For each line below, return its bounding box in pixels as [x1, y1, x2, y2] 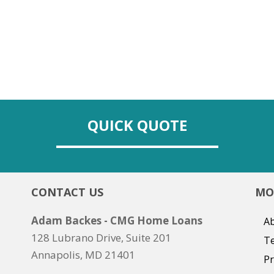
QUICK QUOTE [87, 115, 187, 135]
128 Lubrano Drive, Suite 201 [31, 231, 171, 245]
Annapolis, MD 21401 [31, 248, 135, 262]
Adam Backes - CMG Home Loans [31, 213, 202, 228]
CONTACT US [31, 185, 103, 199]
